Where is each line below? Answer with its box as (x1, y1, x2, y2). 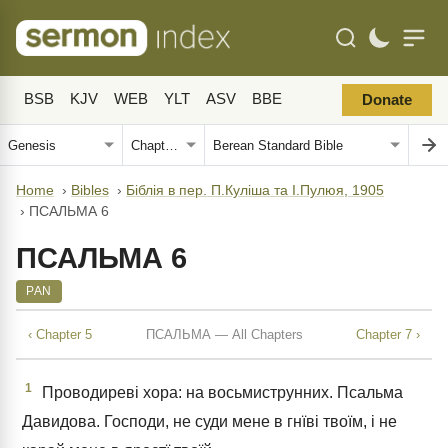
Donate (362, 92, 412, 108)
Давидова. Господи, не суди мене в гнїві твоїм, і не (22, 413, 397, 431)
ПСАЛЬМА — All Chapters (145, 326, 303, 342)
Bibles (71, 183, 109, 198)
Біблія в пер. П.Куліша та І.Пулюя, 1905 (126, 183, 384, 198)
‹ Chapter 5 (28, 326, 92, 342)
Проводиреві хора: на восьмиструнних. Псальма (38, 384, 403, 402)
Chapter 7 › (356, 326, 420, 342)
